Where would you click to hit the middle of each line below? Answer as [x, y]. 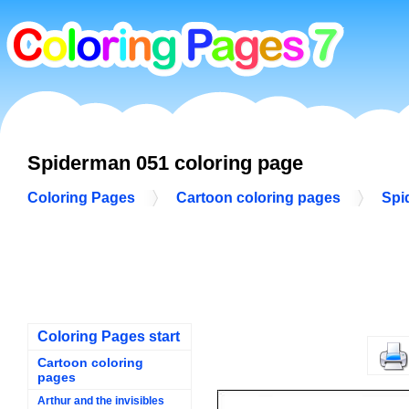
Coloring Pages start [109, 336]
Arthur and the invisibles [101, 400]
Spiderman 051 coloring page [165, 163]
